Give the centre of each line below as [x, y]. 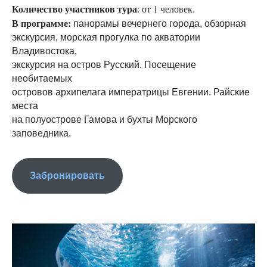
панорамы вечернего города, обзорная [160, 24]
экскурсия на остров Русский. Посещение [104, 65]
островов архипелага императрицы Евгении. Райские [131, 92]
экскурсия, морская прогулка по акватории [106, 37]
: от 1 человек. [166, 9]
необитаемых [42, 78]
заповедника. [41, 133]
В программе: [41, 23]
